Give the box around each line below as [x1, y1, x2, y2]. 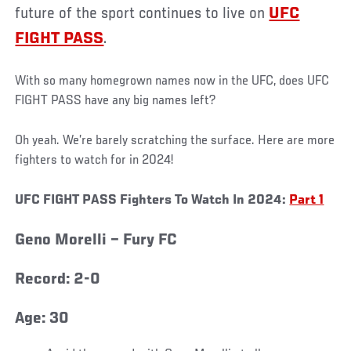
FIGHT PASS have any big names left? [15, 93, 216, 108]
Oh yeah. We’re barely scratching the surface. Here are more [15, 133, 335, 148]
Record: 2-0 [15, 271, 101, 288]
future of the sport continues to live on [15, 5, 270, 23]
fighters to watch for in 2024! [15, 153, 174, 168]
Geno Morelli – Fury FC [15, 232, 178, 249]
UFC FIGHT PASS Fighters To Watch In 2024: [15, 193, 290, 208]
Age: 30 [15, 310, 70, 327]
